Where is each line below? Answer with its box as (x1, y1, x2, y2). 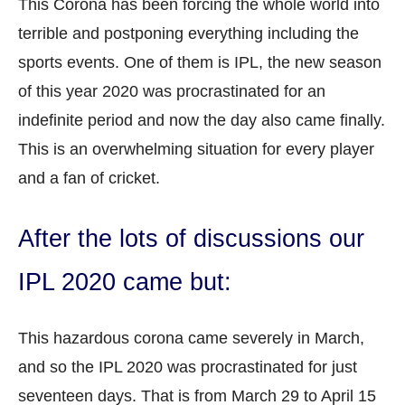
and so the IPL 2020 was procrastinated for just (18, 358, 357, 377)
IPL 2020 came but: (18, 268, 231, 296)
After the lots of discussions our (18, 224, 364, 252)
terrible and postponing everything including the (18, 24, 359, 42)
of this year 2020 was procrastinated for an (18, 81, 325, 100)
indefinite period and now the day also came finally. (18, 110, 385, 129)
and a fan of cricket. (18, 168, 165, 187)
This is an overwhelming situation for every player (18, 139, 374, 158)
